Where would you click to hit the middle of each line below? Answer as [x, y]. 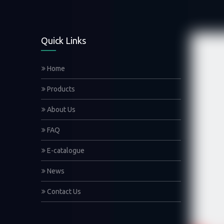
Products [60, 89]
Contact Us [63, 191]
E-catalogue [65, 150]
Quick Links [63, 40]
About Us [60, 109]
